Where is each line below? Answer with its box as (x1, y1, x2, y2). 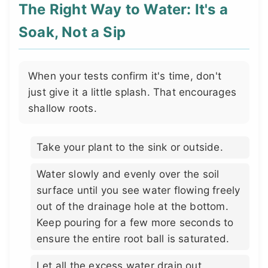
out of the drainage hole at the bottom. (36, 200, 229, 212)
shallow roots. (28, 102, 97, 115)
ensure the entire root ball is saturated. (36, 232, 230, 245)
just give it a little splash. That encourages (28, 86, 237, 99)
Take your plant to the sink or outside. (36, 141, 223, 153)
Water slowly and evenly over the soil (36, 167, 220, 180)
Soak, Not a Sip (19, 23, 126, 41)
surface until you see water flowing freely (36, 184, 240, 196)
